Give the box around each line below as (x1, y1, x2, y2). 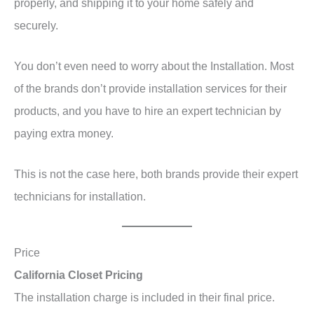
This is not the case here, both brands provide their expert (14, 168, 298, 181)
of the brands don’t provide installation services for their (14, 82, 287, 95)
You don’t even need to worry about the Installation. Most (14, 60, 294, 73)
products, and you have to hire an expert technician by (14, 104, 281, 118)
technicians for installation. (14, 190, 149, 203)
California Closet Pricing (14, 268, 143, 282)
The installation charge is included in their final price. (14, 291, 275, 304)
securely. (14, 19, 61, 32)
